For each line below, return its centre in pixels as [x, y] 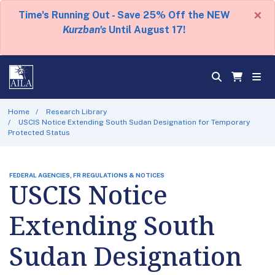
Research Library [77, 111]
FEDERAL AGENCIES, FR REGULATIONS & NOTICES [87, 175]
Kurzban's [84, 30]
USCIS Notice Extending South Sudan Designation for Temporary [134, 122]
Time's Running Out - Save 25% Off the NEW [124, 15]
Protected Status [39, 132]
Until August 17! [146, 30]
